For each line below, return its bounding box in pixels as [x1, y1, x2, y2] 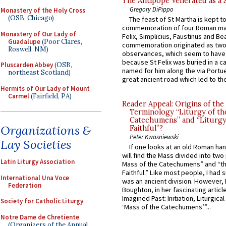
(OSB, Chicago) [8, 14, 54, 22]
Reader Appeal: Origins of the [122, 99, 224, 109]
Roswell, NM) [8, 44, 48, 53]
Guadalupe [8, 37, 40, 46]
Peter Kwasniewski [130, 133, 179, 141]
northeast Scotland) [8, 68, 71, 77]
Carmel [8, 91, 29, 100]
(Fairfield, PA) [29, 91, 72, 100]
